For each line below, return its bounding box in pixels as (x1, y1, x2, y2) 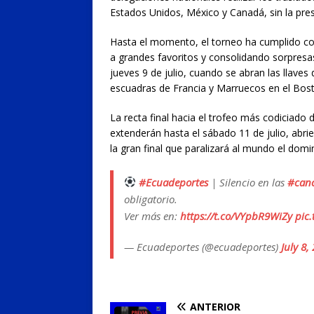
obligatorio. (124, 191, 177, 206)
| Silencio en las (208, 175, 288, 189)
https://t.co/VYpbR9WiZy (180, 208, 292, 223)
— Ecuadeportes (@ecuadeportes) (124, 239, 281, 254)
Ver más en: (124, 208, 180, 223)
